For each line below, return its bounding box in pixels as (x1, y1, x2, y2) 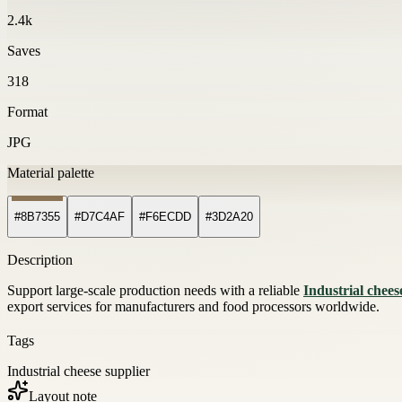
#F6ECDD (139, 210, 191, 224)
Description (7, 252, 73, 268)
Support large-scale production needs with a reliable (7, 283, 303, 299)
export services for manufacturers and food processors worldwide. (7, 299, 380, 315)
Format (7, 103, 48, 119)
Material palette (7, 164, 94, 180)
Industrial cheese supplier (7, 363, 150, 380)
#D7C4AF (74, 210, 125, 224)
